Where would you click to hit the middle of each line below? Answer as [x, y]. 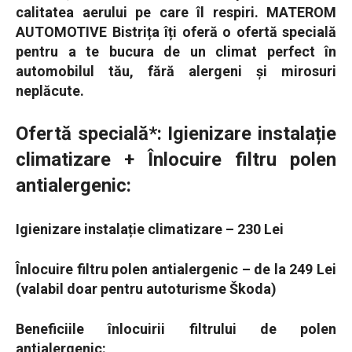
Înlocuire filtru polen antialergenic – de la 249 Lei [176, 269]
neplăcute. [50, 91]
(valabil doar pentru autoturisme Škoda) [146, 289]
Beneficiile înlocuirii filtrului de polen [176, 329]
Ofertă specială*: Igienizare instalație [176, 134]
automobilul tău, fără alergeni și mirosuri [176, 71]
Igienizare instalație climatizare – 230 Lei [150, 229]
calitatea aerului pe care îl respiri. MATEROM [176, 13]
